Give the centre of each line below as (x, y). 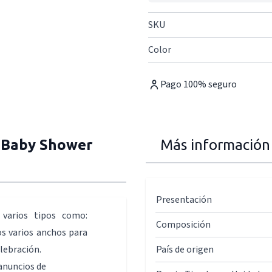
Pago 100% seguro (199, 84)
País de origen (185, 250)
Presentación (184, 200)
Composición (183, 225)
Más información (215, 145)
